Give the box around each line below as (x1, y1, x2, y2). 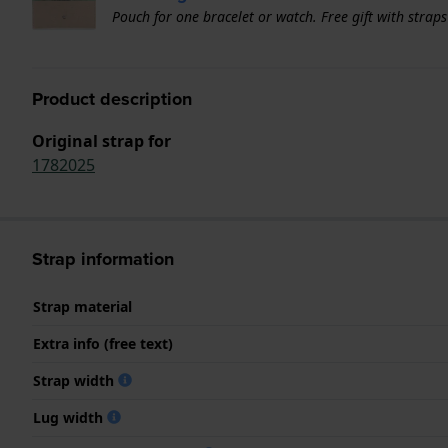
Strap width (33, 370, 118, 390)
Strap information (32, 245, 174, 272)
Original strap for (32, 129, 171, 152)
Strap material (33, 296, 132, 316)
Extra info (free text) (33, 333, 173, 353)
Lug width (33, 407, 107, 427)
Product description (32, 85, 192, 112)
